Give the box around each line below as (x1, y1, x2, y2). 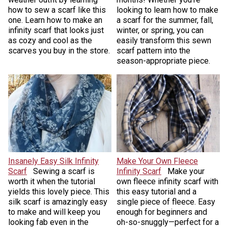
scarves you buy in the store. (8, 46, 110, 56)
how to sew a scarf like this (8, 5, 106, 15)
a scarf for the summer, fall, (117, 15, 213, 25)
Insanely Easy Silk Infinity (8, 156, 99, 166)
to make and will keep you (8, 207, 100, 217)
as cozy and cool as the (8, 36, 92, 46)
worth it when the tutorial (8, 176, 95, 186)
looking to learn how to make (117, 5, 218, 15)
